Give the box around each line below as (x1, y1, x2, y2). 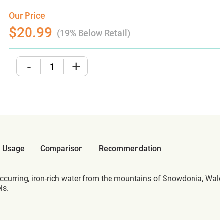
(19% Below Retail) (57, 28, 131, 38)
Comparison (40, 144, 83, 153)
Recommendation (99, 144, 161, 153)
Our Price (9, 10, 46, 21)
